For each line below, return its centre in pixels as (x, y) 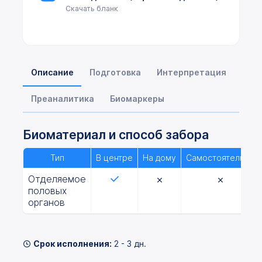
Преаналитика (62, 99)
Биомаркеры (137, 99)
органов (46, 202)
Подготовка (115, 72)
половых (47, 191)
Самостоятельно (220, 158)
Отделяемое (57, 179)
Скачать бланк (92, 8)
